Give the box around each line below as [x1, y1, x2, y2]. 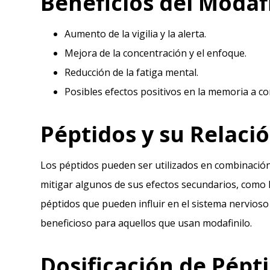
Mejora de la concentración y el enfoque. [64, 46, 247, 60]
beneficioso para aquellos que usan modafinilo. [40, 216, 253, 230]
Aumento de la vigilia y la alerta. [64, 27, 207, 41]
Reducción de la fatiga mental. [64, 66, 199, 80]
